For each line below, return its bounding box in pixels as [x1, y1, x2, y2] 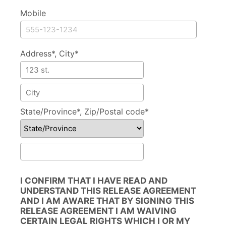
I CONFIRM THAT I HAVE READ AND [20, 175, 167, 186]
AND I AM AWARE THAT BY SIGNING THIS [20, 195, 194, 206]
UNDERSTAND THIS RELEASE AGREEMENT [20, 185, 196, 196]
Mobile [20, 8, 46, 18]
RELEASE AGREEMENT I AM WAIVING [20, 205, 177, 216]
